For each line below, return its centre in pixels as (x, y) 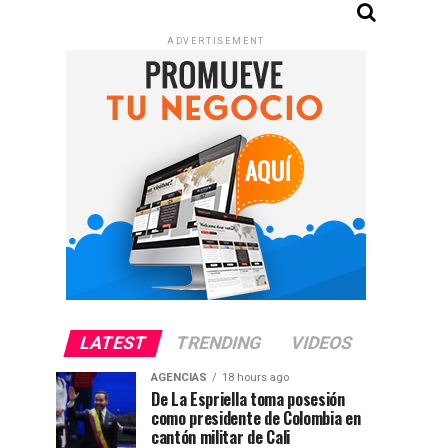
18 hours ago (255, 377)
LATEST (113, 343)
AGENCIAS (179, 377)
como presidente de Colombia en (256, 418)
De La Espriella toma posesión (248, 399)
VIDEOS (321, 343)
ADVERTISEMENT (216, 41)
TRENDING (218, 343)
